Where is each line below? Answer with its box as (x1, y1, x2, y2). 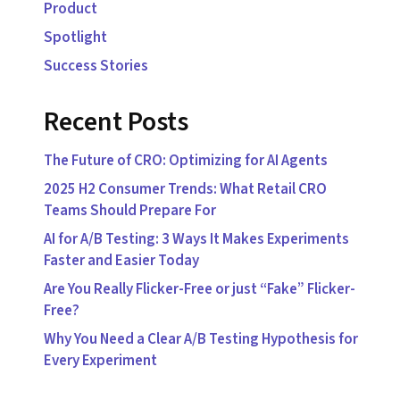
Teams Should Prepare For (43, 200, 216, 221)
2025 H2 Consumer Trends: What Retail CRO (43, 179, 327, 200)
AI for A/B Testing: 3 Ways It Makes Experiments (43, 229, 349, 250)
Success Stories (43, 55, 148, 77)
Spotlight (43, 27, 107, 48)
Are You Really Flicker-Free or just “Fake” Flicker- (43, 279, 355, 300)
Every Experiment (43, 350, 157, 371)
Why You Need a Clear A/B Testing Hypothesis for (43, 329, 358, 350)
